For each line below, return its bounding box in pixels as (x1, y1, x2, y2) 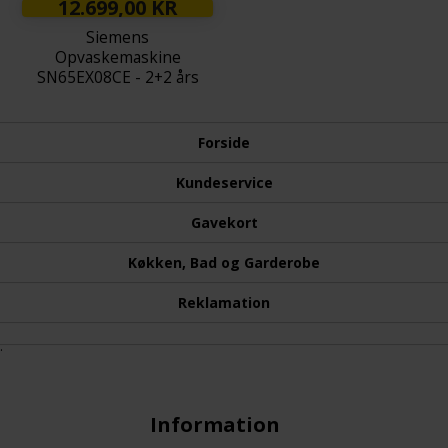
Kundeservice (175, 172, 273, 192)
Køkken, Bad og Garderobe (128, 252, 320, 272)
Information (150, 410, 281, 438)
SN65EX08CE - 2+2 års (36, 65, 199, 88)
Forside (198, 132, 250, 152)
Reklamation (178, 292, 270, 312)
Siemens (86, 25, 149, 48)
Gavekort (190, 212, 258, 232)
